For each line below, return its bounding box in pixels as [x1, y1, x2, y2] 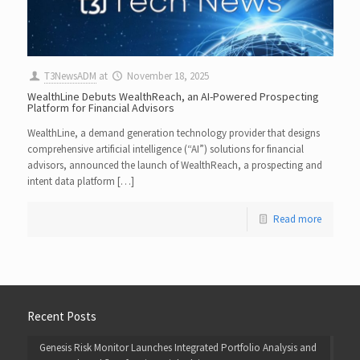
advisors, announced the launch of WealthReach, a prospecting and [27, 157, 322, 172]
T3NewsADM [43, 68, 96, 83]
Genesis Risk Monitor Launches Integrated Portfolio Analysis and [39, 340, 317, 354]
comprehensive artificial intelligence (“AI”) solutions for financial [27, 141, 304, 156]
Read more [272, 211, 321, 226]
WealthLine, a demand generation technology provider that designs [27, 125, 320, 140]
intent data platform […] [27, 174, 134, 188]
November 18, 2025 [126, 68, 209, 83]
